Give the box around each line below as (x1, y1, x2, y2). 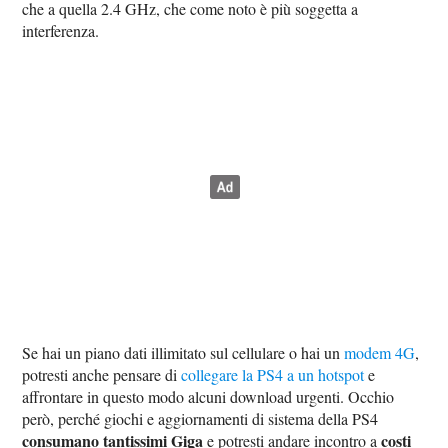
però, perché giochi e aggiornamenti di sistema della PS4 (22, 407, 379, 429)
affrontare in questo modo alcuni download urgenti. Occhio (22, 385, 395, 407)
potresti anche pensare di (22, 363, 182, 385)
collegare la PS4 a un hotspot (181, 363, 365, 385)
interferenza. (22, 19, 100, 41)
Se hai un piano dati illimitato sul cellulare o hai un (22, 341, 345, 363)
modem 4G (344, 341, 416, 363)
